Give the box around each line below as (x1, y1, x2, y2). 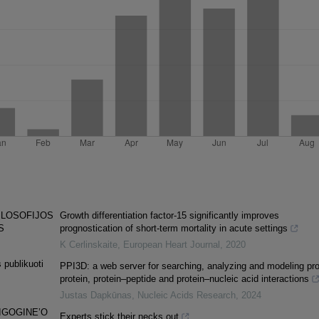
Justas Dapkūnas (59, 290, 132, 301)
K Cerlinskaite (59, 239, 117, 251)
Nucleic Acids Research (137, 290, 236, 301)
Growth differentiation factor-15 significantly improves (59, 210, 279, 221)
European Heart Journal (122, 239, 220, 251)
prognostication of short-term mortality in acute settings (59, 223, 288, 234)
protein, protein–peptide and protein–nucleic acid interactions (59, 273, 309, 285)
